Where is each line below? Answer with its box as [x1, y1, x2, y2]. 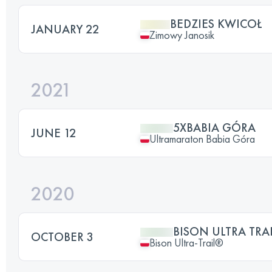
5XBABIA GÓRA [173, 120, 256, 135]
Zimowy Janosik [149, 28, 214, 42]
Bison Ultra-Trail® [149, 236, 223, 250]
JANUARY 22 [31, 21, 99, 37]
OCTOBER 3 [31, 229, 93, 245]
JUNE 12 [31, 125, 76, 141]
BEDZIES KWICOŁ [170, 16, 262, 32]
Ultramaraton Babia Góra [149, 132, 255, 146]
